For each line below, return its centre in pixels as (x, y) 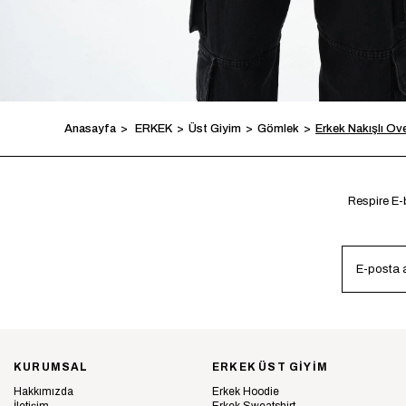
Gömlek (278, 129)
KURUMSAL (51, 367)
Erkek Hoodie (246, 391)
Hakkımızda (43, 391)
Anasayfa (90, 129)
